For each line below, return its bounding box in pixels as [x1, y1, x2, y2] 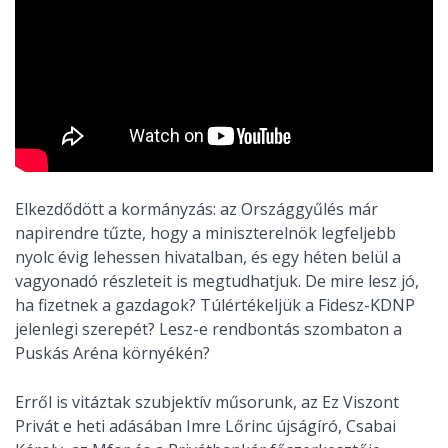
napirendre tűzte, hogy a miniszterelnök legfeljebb [15, 222, 396, 245]
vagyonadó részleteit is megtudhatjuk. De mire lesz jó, [15, 270, 419, 293]
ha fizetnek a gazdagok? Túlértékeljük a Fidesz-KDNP [15, 294, 415, 317]
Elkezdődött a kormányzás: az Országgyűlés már [15, 198, 378, 221]
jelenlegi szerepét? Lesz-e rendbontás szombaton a [15, 318, 402, 341]
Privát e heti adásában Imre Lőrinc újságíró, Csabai [15, 415, 396, 438]
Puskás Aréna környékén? [15, 342, 210, 365]
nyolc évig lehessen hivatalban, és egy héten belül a [15, 246, 401, 269]
